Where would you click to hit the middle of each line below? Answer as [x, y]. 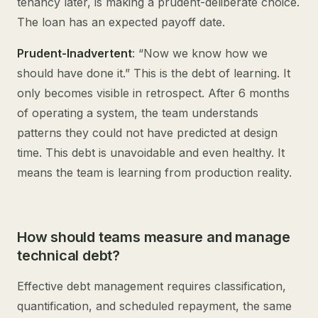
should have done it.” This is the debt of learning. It [154, 73]
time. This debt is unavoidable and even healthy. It [151, 153]
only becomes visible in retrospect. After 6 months [153, 93]
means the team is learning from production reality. [154, 172]
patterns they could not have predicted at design [147, 133]
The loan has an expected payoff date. [121, 22]
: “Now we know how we [200, 53]
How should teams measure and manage [154, 237]
